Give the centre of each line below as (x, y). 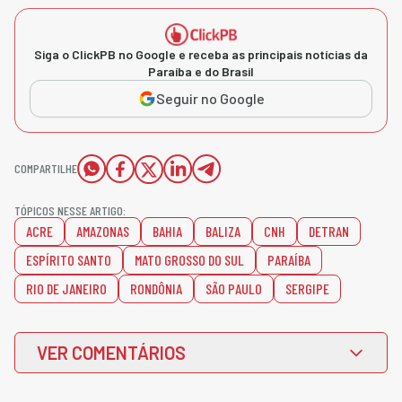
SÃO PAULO (234, 289)
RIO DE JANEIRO (66, 289)
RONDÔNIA (156, 289)
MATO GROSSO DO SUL (189, 260)
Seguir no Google (210, 99)
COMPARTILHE (46, 169)
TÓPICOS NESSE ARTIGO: (70, 211)
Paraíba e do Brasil (201, 72)
